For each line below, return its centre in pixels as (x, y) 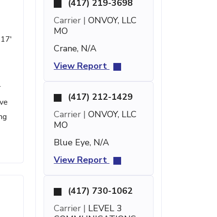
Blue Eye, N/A (81, 142)
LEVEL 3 (104, 208)
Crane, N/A (75, 48)
